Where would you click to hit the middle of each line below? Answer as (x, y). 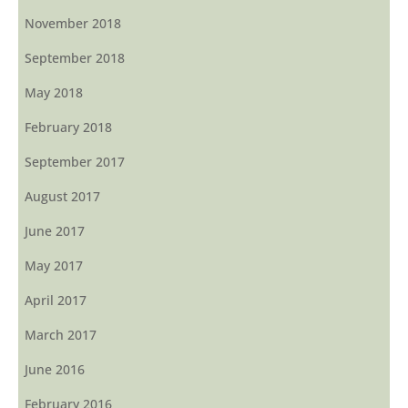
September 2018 (75, 57)
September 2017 (75, 161)
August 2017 (62, 196)
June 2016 (55, 369)
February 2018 (68, 127)
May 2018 (54, 92)
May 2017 (54, 265)
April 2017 (56, 300)
